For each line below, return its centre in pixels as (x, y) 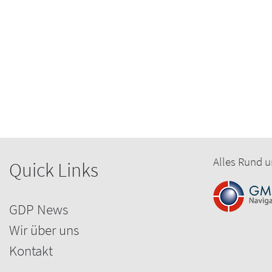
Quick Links (54, 169)
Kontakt (31, 250)
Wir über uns (44, 229)
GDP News (39, 209)
